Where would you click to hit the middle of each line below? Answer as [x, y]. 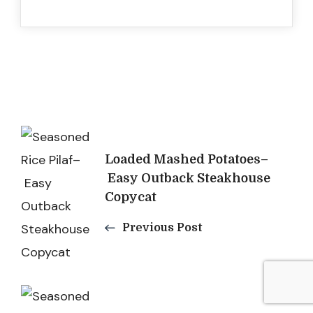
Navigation [88, 172]
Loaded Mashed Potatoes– [187, 159]
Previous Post [162, 228]
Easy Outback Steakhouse [188, 178]
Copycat [131, 197]
